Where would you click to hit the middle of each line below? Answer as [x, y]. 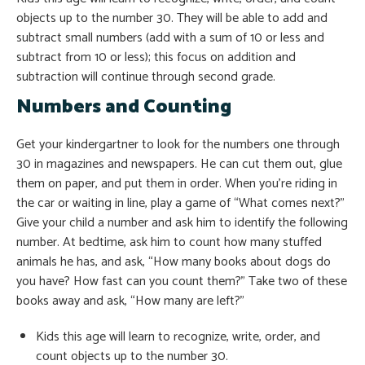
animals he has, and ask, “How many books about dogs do [174, 262]
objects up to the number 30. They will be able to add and [172, 18]
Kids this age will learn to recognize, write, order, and [178, 336]
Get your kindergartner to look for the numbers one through [178, 144]
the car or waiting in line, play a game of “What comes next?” [180, 203]
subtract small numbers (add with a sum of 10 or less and [170, 37]
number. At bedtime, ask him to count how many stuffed [169, 242]
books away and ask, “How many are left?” [130, 301]
